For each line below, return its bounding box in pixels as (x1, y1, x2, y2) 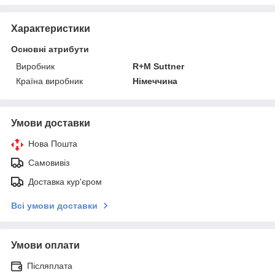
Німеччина (133, 76, 178, 86)
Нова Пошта (28, 138, 77, 149)
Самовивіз (28, 157, 69, 168)
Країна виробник (16, 76, 83, 86)
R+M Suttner (133, 61, 185, 71)
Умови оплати (11, 239, 80, 250)
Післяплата (27, 260, 72, 271)
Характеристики (11, 23, 90, 34)
